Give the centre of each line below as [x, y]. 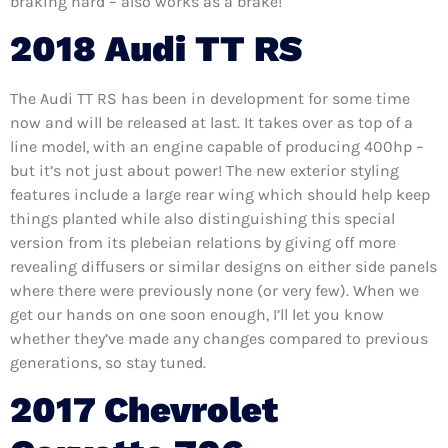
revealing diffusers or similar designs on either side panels [223, 266]
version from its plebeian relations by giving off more [203, 242]
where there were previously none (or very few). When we [214, 290]
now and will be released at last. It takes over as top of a [211, 122]
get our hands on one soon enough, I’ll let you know [197, 314]
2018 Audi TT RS [156, 48]
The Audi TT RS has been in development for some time [210, 98]
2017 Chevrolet [144, 410]
